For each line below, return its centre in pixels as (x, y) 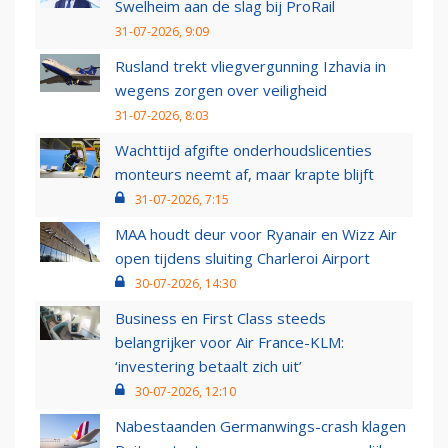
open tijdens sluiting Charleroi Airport (242, 258)
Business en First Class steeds (220, 318)
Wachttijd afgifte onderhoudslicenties (243, 150)
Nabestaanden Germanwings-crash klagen (260, 426)
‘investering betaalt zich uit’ (208, 366)
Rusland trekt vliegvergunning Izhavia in (250, 66)
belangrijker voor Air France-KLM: (229, 342)
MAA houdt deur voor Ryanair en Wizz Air (256, 234)
